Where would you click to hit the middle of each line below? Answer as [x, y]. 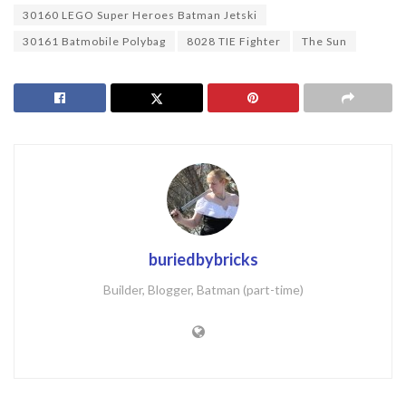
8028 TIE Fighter [234, 41]
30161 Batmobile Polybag [94, 41]
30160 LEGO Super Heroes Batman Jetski [140, 14]
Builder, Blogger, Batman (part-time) [203, 289]
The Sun [324, 41]
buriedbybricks [203, 259]
